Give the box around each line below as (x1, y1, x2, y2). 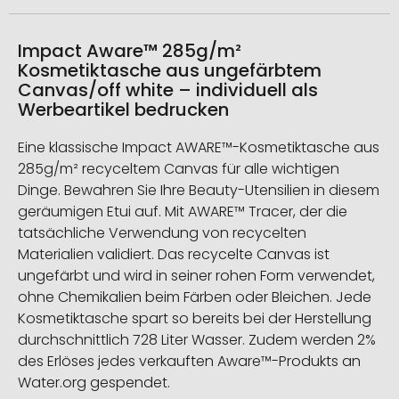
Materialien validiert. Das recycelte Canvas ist (18, 244, 330, 265)
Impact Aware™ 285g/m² (18, 38, 241, 64)
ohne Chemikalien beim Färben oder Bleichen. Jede (18, 287, 371, 308)
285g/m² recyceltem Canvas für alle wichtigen (18, 159, 339, 180)
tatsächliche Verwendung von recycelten (18, 223, 306, 244)
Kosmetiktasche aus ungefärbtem (18, 58, 322, 84)
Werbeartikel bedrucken (18, 97, 229, 123)
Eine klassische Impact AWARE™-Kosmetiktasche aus (18, 137, 379, 159)
